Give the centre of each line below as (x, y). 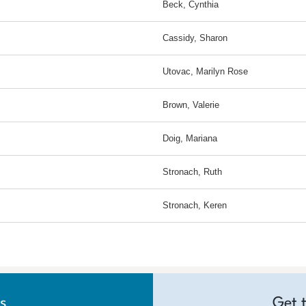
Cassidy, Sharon (195, 38)
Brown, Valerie (191, 105)
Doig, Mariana (190, 138)
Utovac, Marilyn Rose (205, 71)
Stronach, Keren (195, 205)
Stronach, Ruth (192, 172)
